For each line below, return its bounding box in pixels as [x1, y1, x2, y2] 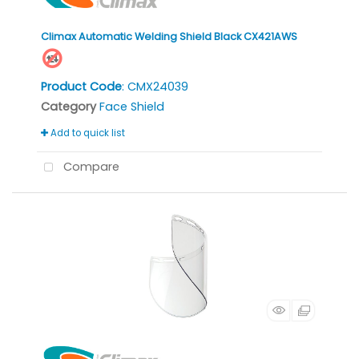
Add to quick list [48, 127, 125, 139]
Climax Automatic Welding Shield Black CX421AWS [41, 30, 297, 44]
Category [41, 99, 96, 115]
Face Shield [99, 99, 164, 115]
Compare [59, 159, 119, 175]
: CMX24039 [122, 79, 188, 95]
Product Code [41, 79, 122, 95]
